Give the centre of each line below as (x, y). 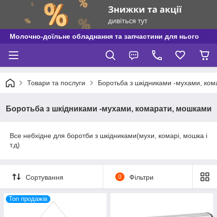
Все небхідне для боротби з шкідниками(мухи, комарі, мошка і (108, 136)
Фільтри (141, 177)
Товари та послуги (56, 83)
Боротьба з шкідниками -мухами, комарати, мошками (109, 109)
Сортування (45, 177)
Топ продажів (28, 199)
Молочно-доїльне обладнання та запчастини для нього (104, 36)
